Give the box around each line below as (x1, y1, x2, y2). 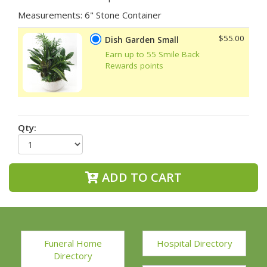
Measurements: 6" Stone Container (18, 8, 162, 21)
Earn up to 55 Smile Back (105, 48, 200, 60)
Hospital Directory (156, 237, 232, 249)
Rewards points (105, 60, 163, 71)
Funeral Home (44, 237, 102, 249)
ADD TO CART (99, 169, 182, 185)
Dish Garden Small (105, 34, 179, 45)
